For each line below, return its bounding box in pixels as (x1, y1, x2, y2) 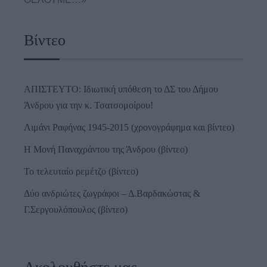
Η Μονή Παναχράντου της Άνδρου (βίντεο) (24, 144, 188, 155)
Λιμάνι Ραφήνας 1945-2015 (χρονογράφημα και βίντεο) (24, 122, 234, 133)
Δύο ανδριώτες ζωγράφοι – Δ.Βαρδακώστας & (24, 188, 200, 199)
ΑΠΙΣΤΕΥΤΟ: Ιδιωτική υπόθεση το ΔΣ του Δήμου (24, 84, 218, 95)
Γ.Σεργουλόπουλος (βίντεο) (24, 204, 128, 215)
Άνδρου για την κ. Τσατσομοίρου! (24, 100, 153, 111)
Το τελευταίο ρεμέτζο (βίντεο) (24, 166, 138, 177)
